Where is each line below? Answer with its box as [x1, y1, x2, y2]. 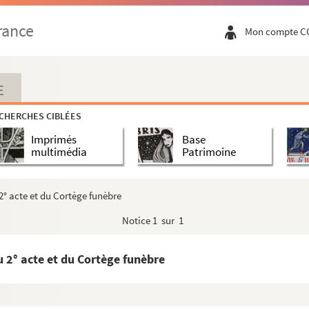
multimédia [31, 143, 87, 159]
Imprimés [31, 131, 77, 147]
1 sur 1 [152, 214, 183, 227]
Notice [122, 214, 152, 227]
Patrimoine [181, 143, 236, 159]
